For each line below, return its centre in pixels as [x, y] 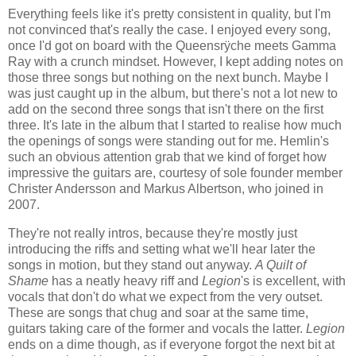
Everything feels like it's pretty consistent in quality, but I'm [169, 14]
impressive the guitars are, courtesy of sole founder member [175, 172]
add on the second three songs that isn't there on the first [166, 109]
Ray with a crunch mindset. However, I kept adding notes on [176, 61]
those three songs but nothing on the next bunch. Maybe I [168, 77]
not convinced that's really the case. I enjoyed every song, [169, 29]
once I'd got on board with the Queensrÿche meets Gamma [172, 45]
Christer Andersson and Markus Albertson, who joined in [166, 188]
